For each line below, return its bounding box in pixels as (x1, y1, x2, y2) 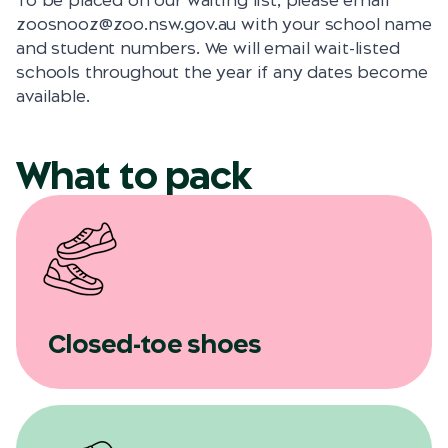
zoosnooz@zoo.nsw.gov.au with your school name (16, 14, 432, 35)
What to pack (16, 153, 252, 198)
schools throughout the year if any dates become (16, 62, 428, 83)
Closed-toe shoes (48, 329, 262, 360)
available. (16, 86, 90, 107)
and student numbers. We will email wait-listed (16, 38, 400, 59)
